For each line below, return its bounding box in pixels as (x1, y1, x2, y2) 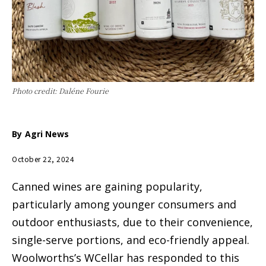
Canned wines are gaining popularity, (12, 179, 202, 194)
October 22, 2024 (12, 154, 74, 164)
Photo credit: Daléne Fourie (12, 85, 109, 96)
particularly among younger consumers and (12, 197, 236, 212)
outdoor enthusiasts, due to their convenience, (12, 215, 253, 230)
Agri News (25, 128, 69, 140)
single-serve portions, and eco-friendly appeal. (12, 233, 249, 248)
